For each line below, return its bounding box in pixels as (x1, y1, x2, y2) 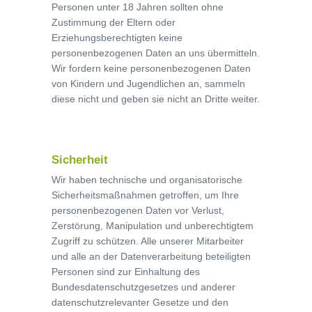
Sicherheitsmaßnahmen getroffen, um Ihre (52, 189, 239, 201)
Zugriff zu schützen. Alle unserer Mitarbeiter (52, 235, 244, 247)
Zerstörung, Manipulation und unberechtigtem (52, 220, 253, 231)
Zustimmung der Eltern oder (52, 17, 175, 28)
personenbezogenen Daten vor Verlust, (52, 205, 224, 216)
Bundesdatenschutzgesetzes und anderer (52, 281, 235, 292)
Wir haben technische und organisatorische (52, 174, 242, 185)
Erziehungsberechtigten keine (52, 32, 182, 43)
